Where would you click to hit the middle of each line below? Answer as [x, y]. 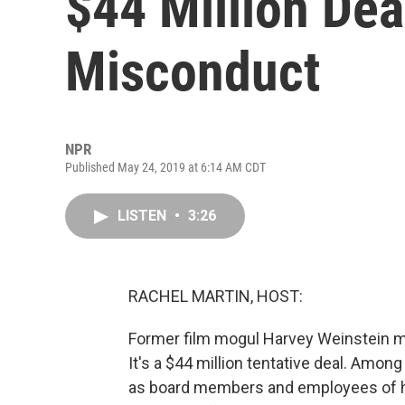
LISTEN [144, 216]
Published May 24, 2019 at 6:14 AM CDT [165, 167]
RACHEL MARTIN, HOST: [216, 296]
